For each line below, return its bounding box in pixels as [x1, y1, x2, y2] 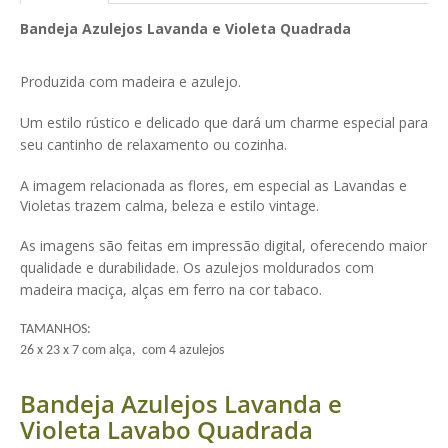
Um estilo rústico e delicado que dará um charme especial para [20, 113, 428, 132]
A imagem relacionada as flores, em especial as [20, 176, 333, 195]
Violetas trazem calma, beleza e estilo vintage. [20, 196, 319, 215]
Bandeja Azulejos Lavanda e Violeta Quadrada [20, 19, 351, 38]
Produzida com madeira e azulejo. [20, 72, 241, 91]
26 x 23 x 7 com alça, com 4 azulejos [20, 343, 224, 358]
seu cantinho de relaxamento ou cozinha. [20, 135, 287, 154]
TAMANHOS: [20, 322, 91, 337]
